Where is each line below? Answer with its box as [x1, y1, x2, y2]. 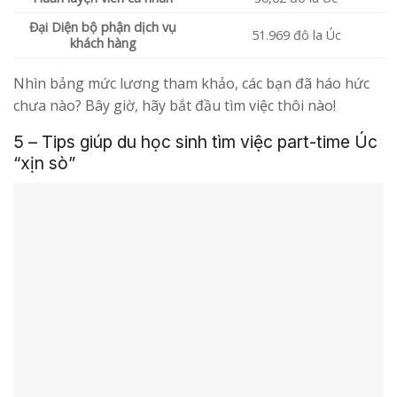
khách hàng [69, 35, 136, 52]
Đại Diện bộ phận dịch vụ [29, 19, 177, 36]
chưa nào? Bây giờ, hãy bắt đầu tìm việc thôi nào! [13, 96, 336, 116]
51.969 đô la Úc [251, 27, 341, 44]
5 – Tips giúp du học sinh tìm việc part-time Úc [13, 131, 378, 153]
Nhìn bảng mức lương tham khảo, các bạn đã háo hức [13, 74, 370, 94]
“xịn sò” [13, 152, 75, 175]
